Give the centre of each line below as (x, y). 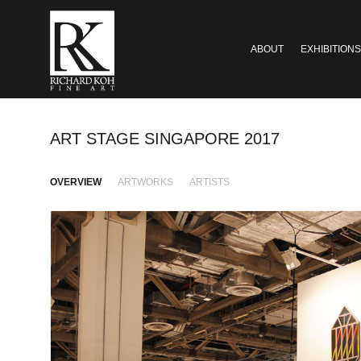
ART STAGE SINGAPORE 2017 (165, 138)
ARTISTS (210, 182)
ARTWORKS (146, 182)
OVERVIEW (76, 182)
